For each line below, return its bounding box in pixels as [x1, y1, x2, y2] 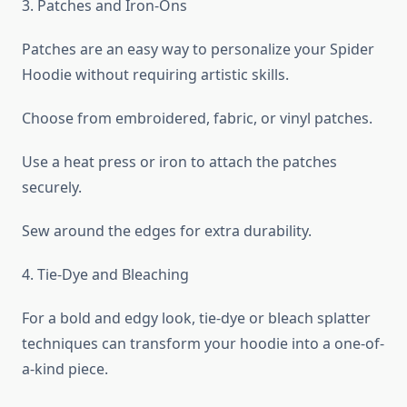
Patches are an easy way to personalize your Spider [22, 39, 374, 60]
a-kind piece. [22, 359, 108, 380]
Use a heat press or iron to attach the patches [22, 152, 337, 173]
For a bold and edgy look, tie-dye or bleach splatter [22, 308, 371, 329]
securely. [22, 177, 82, 198]
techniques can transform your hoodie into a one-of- [22, 333, 384, 354]
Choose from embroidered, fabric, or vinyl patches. [22, 108, 372, 129]
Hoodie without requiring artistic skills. [22, 65, 289, 85]
